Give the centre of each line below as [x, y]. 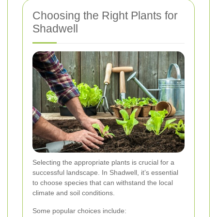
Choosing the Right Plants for [105, 16]
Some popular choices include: [79, 211]
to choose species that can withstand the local [103, 183]
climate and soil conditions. [74, 193]
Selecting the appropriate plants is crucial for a [103, 163]
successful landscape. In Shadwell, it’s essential [105, 173]
